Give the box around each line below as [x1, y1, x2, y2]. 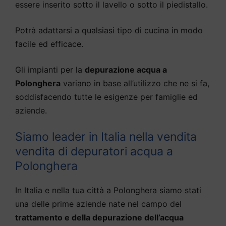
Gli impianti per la [15, 65, 85, 75]
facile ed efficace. [15, 39, 83, 49]
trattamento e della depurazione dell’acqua [15, 212, 184, 223]
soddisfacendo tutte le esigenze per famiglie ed [15, 92, 198, 102]
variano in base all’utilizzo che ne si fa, [61, 78, 209, 89]
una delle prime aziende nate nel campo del [15, 199, 182, 209]
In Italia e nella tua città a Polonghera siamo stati [15, 185, 201, 196]
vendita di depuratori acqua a [15, 144, 173, 159]
